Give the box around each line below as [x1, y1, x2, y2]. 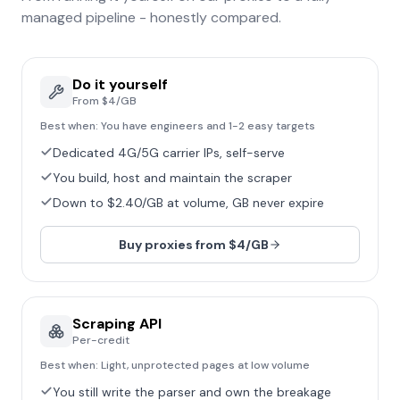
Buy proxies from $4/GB [119, 237, 269, 253]
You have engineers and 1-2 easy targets [101, 119, 315, 133]
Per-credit [72, 333, 129, 347]
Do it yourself [72, 75, 168, 94]
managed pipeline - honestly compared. [21, 8, 281, 27]
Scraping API [72, 314, 162, 333]
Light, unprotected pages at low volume [101, 358, 310, 372]
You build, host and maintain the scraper [53, 170, 292, 186]
